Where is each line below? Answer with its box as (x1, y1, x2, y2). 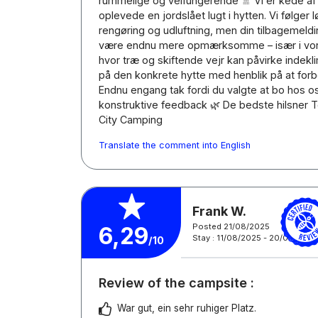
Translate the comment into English (99, 140, 251, 150)
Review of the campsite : (99, 275, 254, 290)
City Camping (99, 114, 163, 126)
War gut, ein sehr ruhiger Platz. (117, 302, 256, 314)
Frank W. (192, 203, 246, 219)
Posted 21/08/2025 (192, 221, 270, 231)
